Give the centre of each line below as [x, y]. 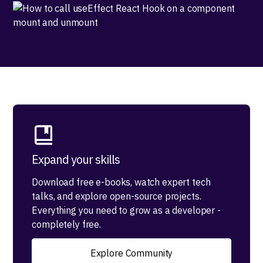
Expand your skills [76, 159]
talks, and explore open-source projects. [117, 196]
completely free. [66, 224]
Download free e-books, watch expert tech [121, 182]
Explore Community [131, 253]
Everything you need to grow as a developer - [126, 210]
